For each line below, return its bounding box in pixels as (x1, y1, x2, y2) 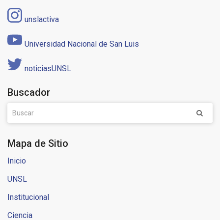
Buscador (7, 86, 50, 99)
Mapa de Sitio (7, 137, 68, 150)
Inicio (7, 156, 26, 166)
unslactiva (25, 15, 59, 25)
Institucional (7, 192, 49, 202)
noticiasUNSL (25, 64, 71, 74)
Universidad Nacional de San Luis (25, 39, 139, 49)
